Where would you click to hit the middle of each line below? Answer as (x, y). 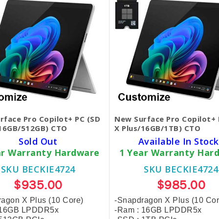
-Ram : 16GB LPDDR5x (158, 210)
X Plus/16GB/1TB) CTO (157, 128)
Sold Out (38, 141)
